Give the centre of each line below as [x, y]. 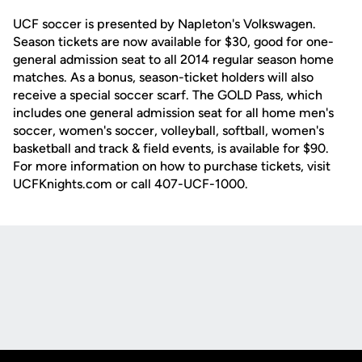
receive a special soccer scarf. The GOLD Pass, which [168, 95]
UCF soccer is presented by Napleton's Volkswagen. [164, 24]
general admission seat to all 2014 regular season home [173, 59]
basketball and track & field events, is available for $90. [171, 148]
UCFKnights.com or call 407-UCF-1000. [130, 184]
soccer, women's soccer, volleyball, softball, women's [168, 130]
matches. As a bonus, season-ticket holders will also [163, 77]
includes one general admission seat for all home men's [173, 113]
